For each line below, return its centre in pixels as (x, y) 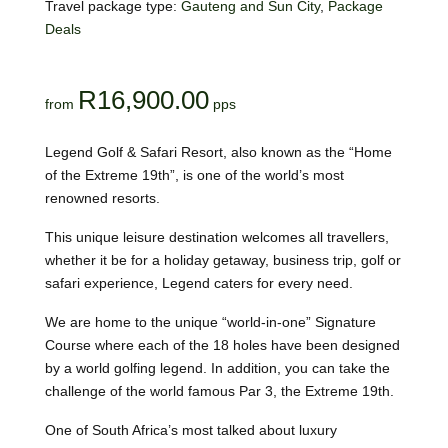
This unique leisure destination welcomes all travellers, (216, 237)
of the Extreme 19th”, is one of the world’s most (194, 175)
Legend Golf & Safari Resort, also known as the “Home (218, 152)
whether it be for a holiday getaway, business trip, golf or (222, 260)
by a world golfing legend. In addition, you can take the (217, 368)
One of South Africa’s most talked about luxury (190, 430)
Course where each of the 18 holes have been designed (222, 345)
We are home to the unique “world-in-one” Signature (210, 322)
